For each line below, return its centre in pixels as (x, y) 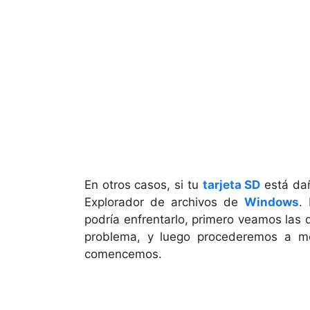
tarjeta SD (231, 184)
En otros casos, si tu (144, 184)
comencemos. (123, 254)
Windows (271, 202)
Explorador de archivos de (164, 202)
